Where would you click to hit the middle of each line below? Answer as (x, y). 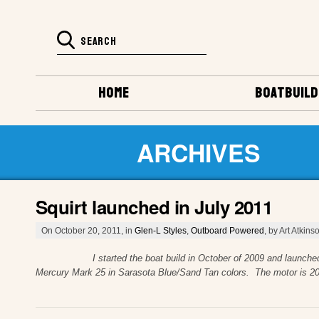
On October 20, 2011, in (88, 230)
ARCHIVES (199, 152)
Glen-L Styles (161, 230)
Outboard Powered (228, 230)
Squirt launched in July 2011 (154, 206)
